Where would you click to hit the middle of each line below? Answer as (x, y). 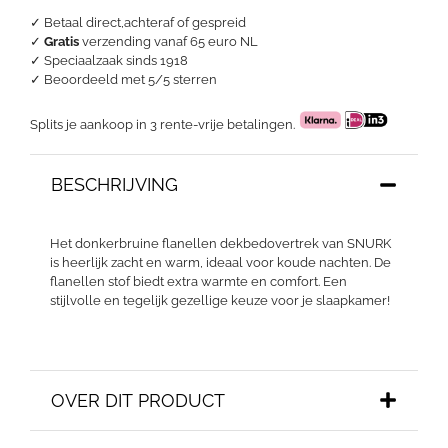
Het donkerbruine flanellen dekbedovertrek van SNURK (220, 244)
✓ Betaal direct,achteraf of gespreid (138, 23)
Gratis (61, 42)
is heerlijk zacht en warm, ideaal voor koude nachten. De (220, 263)
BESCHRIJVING (114, 185)
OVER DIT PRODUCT (138, 400)
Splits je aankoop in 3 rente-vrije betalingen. (164, 125)
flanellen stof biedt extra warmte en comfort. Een (198, 282)
